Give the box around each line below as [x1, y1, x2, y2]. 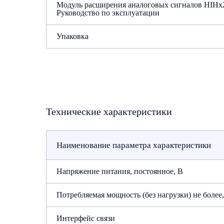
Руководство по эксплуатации [56, 8, 159, 17]
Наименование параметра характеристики [56, 140, 211, 150]
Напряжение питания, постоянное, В [56, 167, 183, 175]
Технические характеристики [46, 106, 172, 117]
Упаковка [56, 32, 88, 40]
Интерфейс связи [56, 214, 115, 222]
